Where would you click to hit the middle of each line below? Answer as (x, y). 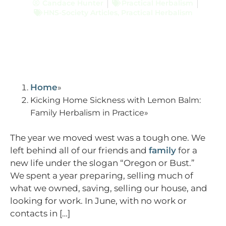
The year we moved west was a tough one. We (108, 137)
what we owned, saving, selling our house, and (109, 188)
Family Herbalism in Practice (87, 112)
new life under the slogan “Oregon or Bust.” (102, 163)
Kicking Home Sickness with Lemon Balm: (116, 100)
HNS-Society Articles (80, 12)
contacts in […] (40, 213)
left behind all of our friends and (79, 150)
